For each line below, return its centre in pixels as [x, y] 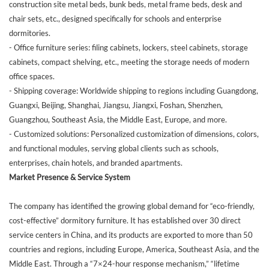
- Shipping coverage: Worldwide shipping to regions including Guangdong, [134, 91]
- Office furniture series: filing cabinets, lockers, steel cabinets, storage [128, 48]
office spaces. [32, 77]
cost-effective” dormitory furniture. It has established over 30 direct [125, 221]
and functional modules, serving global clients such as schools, [114, 149]
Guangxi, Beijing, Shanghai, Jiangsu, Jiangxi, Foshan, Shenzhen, [116, 105]
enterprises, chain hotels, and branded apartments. [96, 163]
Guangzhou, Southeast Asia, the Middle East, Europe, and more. [118, 120]
